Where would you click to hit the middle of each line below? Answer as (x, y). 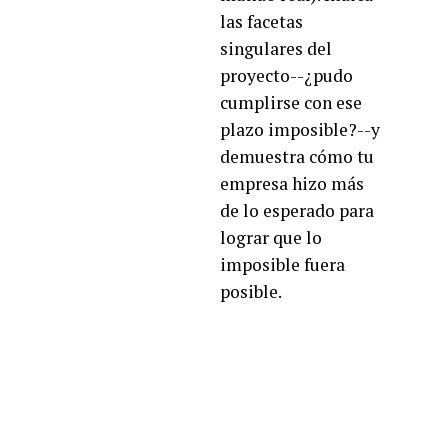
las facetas (261, 21)
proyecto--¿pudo (286, 75)
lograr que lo (271, 237)
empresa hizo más (292, 183)
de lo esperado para (297, 210)
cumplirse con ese (291, 102)
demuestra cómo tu (297, 156)
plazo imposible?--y (300, 129)
